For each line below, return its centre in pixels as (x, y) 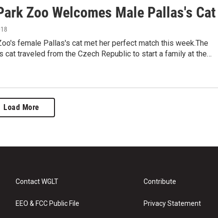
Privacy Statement (173, 204)
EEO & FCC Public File (47, 204)
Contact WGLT (37, 182)
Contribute (160, 182)
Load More (21, 108)
